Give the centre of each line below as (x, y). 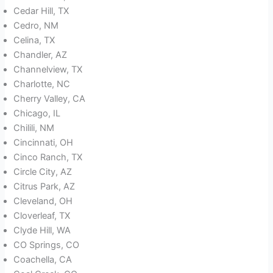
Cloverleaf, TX (42, 216)
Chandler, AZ (41, 55)
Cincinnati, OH (44, 143)
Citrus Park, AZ (44, 187)
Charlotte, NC (42, 84)
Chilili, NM (34, 128)
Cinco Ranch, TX (48, 158)
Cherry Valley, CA (50, 99)
